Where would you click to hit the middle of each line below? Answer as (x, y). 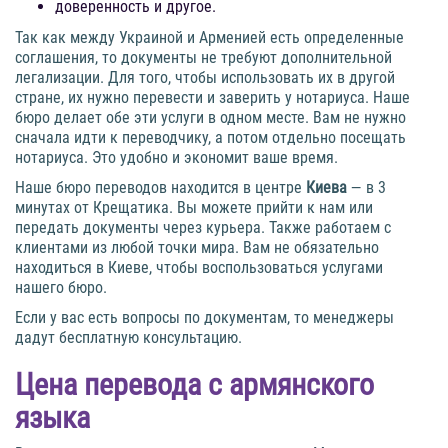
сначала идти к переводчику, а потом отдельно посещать (210, 138)
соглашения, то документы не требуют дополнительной (203, 58)
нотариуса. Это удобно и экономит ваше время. (176, 158)
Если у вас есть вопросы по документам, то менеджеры (204, 318)
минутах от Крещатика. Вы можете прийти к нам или (194, 208)
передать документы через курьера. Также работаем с (203, 228)
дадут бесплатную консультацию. (128, 338)
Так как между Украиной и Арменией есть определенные (209, 38)
